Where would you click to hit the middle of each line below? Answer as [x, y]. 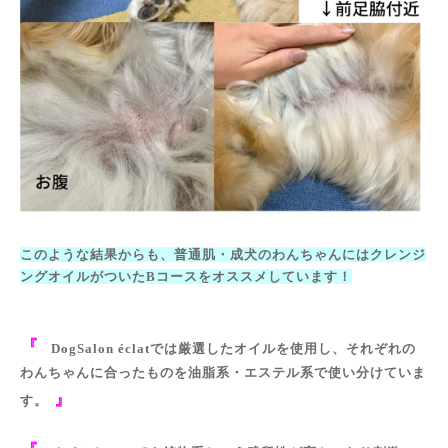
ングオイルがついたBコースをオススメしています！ [186, 277]
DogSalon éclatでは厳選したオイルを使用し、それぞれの [233, 349]
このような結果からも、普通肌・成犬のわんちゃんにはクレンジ [223, 255]
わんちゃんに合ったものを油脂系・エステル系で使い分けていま [223, 373]
